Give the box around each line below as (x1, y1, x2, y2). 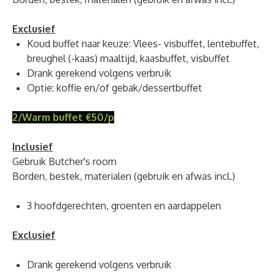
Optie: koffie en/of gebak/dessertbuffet (27, 81, 202, 94)
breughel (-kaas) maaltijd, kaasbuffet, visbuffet (27, 52, 232, 64)
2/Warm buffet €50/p (12, 110, 114, 123)
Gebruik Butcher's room (12, 155, 117, 168)
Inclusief (12, 140, 53, 153)
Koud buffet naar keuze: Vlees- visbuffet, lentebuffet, (27, 37, 259, 50)
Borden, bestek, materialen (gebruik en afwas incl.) (12, 169, 235, 182)
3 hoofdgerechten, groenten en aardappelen (27, 199, 221, 212)
